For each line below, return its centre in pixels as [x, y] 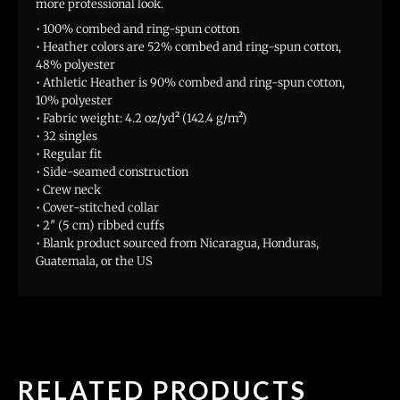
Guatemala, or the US [94, 262]
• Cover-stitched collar [97, 208]
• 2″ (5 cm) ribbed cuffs [100, 226]
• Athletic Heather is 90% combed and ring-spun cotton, [190, 83]
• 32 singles [67, 137]
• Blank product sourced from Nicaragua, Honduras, [177, 244]
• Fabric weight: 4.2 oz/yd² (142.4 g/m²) [142, 119]
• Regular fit [69, 154]
